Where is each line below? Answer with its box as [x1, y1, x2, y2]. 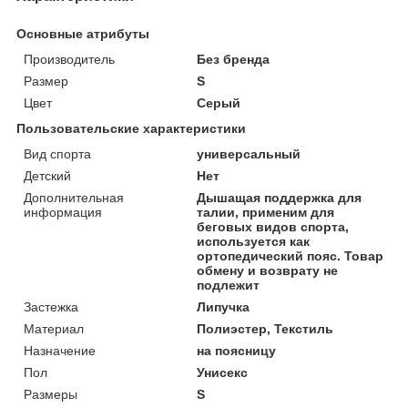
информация [24, 204, 102, 219]
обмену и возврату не [197, 262, 339, 278]
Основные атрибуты [16, 25, 149, 41]
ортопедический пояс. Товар [197, 248, 384, 263]
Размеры [24, 386, 77, 402]
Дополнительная [24, 189, 124, 205]
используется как [197, 233, 311, 249]
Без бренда [197, 51, 270, 66]
